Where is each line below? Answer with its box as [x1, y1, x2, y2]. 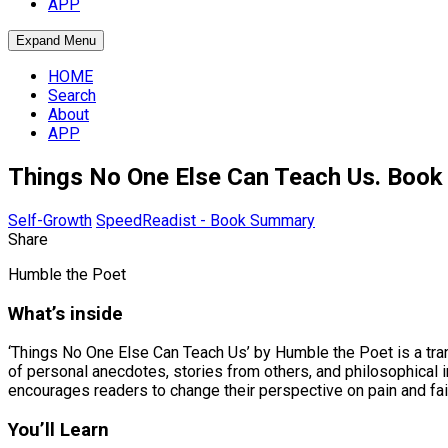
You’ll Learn [8, 418, 109, 441]
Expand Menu [16, 33, 96, 48]
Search [48, 86, 96, 105]
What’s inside [8, 302, 123, 325]
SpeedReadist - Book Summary [96, 210, 315, 230]
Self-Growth [8, 210, 92, 230]
